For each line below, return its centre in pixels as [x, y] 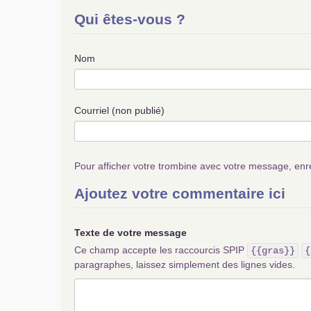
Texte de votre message [131, 233]
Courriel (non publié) [119, 110]
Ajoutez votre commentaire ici [180, 193]
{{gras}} [273, 251]
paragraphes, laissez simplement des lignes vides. [185, 264]
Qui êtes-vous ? [130, 19]
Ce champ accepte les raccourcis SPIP [161, 250]
